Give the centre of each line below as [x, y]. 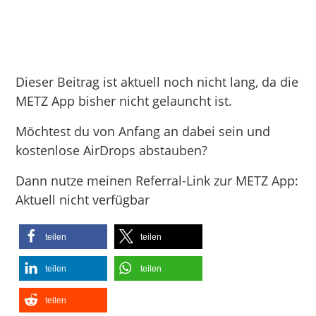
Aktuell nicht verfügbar [83, 199]
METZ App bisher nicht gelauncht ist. [124, 101]
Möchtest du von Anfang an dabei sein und [143, 131]
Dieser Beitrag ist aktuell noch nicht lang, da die [157, 81]
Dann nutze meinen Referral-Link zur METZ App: [157, 180]
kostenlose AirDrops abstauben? [112, 150]
